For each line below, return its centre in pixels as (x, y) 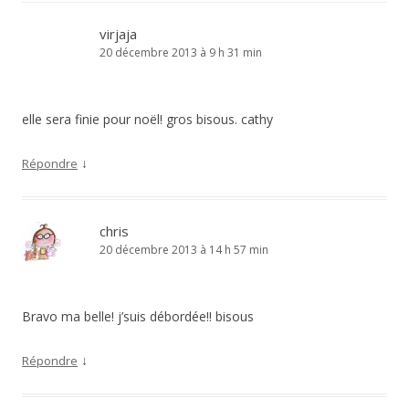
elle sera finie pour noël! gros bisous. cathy (147, 119)
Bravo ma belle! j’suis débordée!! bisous (138, 316)
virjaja (118, 34)
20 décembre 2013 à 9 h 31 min (181, 52)
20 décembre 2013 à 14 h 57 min (184, 250)
